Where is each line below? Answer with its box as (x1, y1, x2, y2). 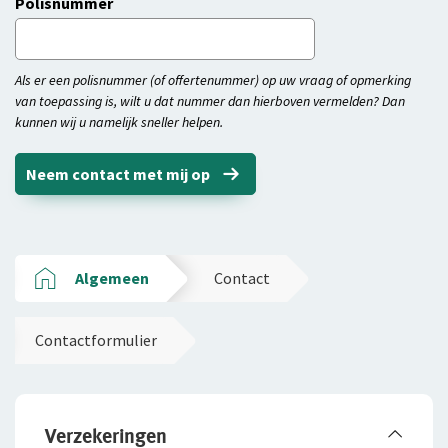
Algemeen (75, 268, 149, 288)
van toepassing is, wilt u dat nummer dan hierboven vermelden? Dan (15, 92, 405, 110)
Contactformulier (35, 330, 157, 350)
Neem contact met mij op (26, 164, 210, 184)
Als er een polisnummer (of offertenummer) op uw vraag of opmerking (15, 71, 411, 89)
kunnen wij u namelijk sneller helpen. (15, 113, 223, 131)
